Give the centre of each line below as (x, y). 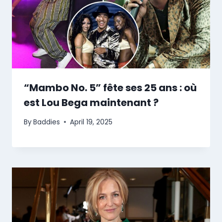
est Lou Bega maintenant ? (91, 103)
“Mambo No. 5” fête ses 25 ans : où (110, 88)
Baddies (47, 122)
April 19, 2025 (91, 122)
